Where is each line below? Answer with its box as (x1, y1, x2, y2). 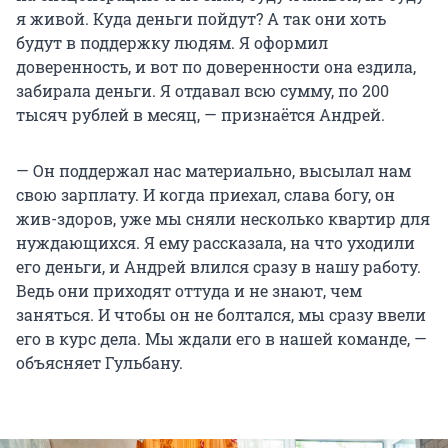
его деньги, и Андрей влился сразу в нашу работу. (16, 255, 421, 277)
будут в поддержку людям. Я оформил (16, 31, 328, 53)
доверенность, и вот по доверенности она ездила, (16, 55, 416, 77)
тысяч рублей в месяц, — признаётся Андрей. (16, 103, 385, 125)
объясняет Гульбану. (16, 351, 183, 373)
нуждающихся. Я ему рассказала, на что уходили (16, 231, 415, 253)
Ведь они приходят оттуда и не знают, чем (16, 279, 362, 301)
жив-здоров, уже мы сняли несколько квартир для (16, 207, 430, 229)
